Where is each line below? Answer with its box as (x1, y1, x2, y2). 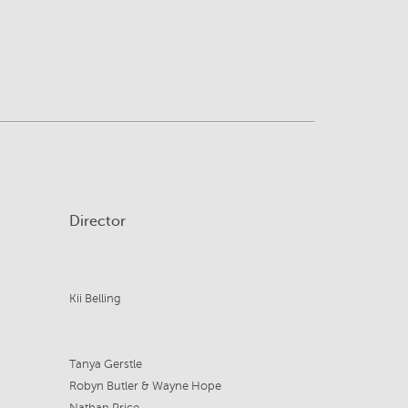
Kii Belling (68, 292, 121, 305)
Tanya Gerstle (68, 358, 142, 371)
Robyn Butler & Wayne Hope (68, 380, 221, 393)
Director (68, 213, 126, 229)
